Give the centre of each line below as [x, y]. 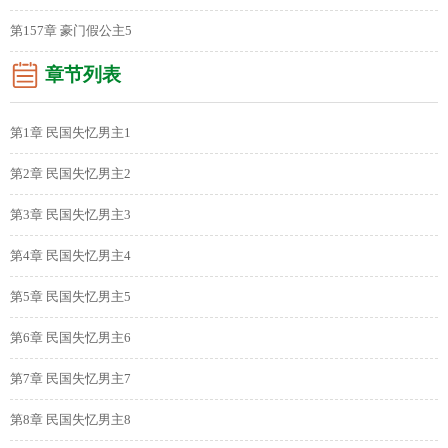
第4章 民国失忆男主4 [70, 256]
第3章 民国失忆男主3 [70, 215]
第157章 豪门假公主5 [71, 31]
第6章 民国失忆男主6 [70, 338]
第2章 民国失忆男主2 [70, 174]
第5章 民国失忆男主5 [70, 297]
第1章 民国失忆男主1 [70, 133]
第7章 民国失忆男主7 [70, 379]
